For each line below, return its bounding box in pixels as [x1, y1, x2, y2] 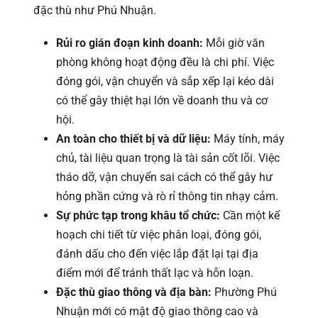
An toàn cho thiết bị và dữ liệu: [56, 132, 211, 146]
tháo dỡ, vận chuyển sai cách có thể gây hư [56, 170, 273, 185]
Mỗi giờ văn [203, 36, 265, 50]
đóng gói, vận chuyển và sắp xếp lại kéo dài [56, 75, 274, 89]
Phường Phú [212, 285, 277, 300]
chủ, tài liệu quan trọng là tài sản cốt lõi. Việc [56, 151, 280, 165]
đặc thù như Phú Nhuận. [33, 4, 156, 18]
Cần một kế [220, 209, 280, 223]
